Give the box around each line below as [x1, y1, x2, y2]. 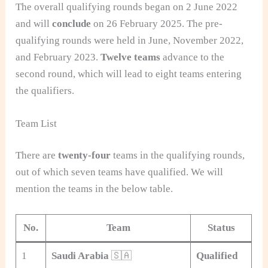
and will [16, 17, 53, 29]
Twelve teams [100, 51, 161, 63]
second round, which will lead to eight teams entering [16, 68, 242, 80]
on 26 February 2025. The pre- [91, 17, 223, 29]
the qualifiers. [16, 84, 75, 96]
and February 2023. [16, 51, 101, 63]
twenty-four [58, 150, 111, 162]
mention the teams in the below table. [16, 183, 173, 195]
